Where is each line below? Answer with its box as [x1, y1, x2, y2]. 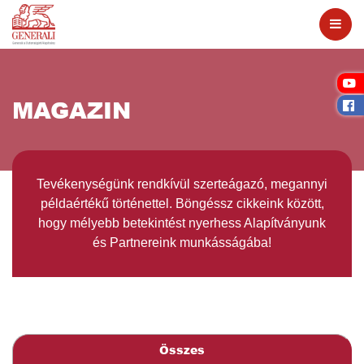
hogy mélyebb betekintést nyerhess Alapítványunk [38, 216, 326, 230]
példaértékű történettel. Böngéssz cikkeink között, [40, 197, 324, 210]
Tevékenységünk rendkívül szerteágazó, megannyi [37, 177, 327, 191]
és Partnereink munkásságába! [93, 236, 271, 249]
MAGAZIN [12, 93, 131, 126]
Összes [159, 342, 205, 357]
